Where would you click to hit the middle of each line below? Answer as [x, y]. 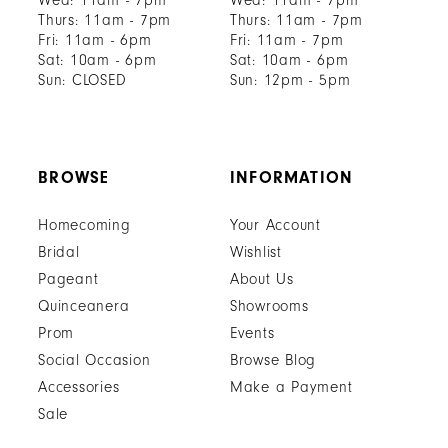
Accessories [79, 388]
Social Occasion [94, 361]
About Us [261, 280]
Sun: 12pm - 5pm [290, 80]
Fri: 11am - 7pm [286, 40]
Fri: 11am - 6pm [95, 40]
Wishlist [255, 253]
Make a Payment [291, 388]
